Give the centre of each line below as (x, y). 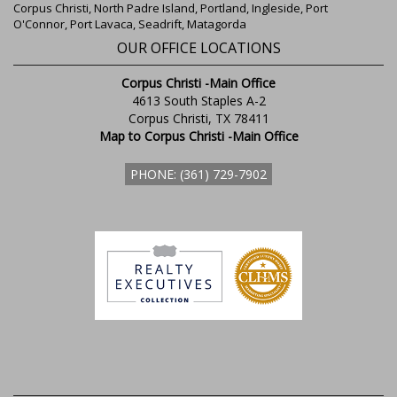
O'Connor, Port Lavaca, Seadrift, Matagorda (130, 23)
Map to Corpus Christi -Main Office (198, 136)
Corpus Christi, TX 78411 (198, 118)
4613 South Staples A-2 (198, 100)
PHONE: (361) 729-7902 (198, 174)
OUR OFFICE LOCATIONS (198, 47)
